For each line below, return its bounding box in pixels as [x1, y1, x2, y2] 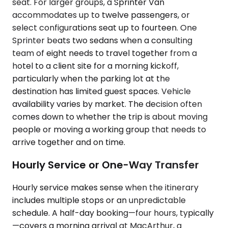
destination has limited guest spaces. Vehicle [12, 85, 191, 98]
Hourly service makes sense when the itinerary [12, 181, 198, 193]
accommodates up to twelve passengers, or [12, 9, 190, 21]
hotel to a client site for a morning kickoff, [12, 60, 179, 72]
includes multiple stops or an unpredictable [12, 194, 186, 206]
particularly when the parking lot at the [12, 73, 170, 85]
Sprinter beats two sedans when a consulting [12, 35, 192, 47]
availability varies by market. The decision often [12, 98, 202, 110]
